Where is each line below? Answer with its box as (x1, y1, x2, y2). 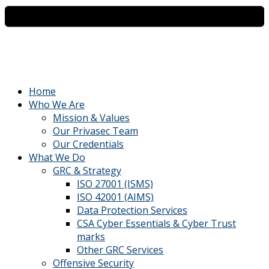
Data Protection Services (77, 203, 187, 217)
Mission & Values (53, 110, 130, 124)
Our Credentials (53, 137, 124, 151)
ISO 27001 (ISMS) (77, 177, 153, 190)
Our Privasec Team (53, 124, 138, 138)
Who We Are (29, 97, 85, 111)
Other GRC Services (77, 243, 163, 256)
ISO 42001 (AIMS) (77, 190, 154, 204)
